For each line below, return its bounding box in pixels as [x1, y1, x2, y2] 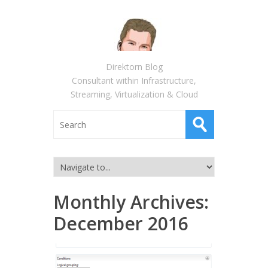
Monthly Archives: [53, 190, 209, 214]
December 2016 [53, 211, 188, 236]
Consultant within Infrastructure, [72, 75, 196, 86]
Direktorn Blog [105, 61, 163, 72]
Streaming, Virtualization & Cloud [70, 89, 198, 100]
